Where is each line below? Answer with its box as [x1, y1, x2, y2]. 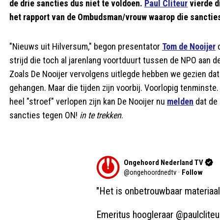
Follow [181, 167, 203, 177]
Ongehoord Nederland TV [123, 158, 203, 167]
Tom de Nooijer [162, 41, 216, 52]
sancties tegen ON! [9, 110, 80, 120]
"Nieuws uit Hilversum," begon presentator [9, 41, 162, 52]
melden [167, 96, 193, 107]
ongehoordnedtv [129, 167, 176, 177]
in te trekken [80, 110, 121, 120]
